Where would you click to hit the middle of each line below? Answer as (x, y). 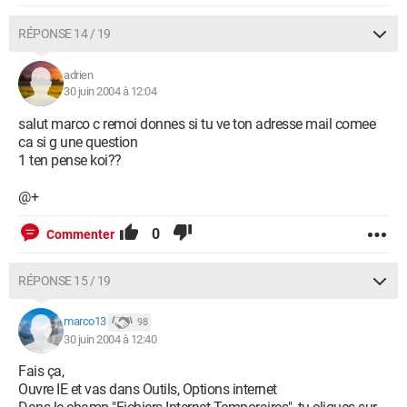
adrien (78, 75)
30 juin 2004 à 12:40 (110, 339)
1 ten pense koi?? (70, 160)
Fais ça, (41, 371)
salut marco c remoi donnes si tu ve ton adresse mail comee (197, 124)
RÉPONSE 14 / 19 (65, 34)
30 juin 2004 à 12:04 (110, 91)
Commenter (80, 234)
